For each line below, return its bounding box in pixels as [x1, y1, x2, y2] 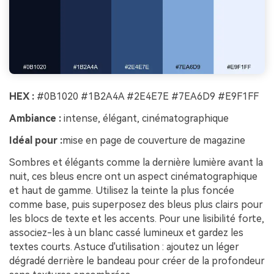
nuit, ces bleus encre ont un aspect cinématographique [9, 170, 257, 182]
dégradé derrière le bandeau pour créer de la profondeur [9, 254, 265, 267]
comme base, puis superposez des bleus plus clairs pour [9, 198, 263, 210]
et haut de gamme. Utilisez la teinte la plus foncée [9, 184, 234, 196]
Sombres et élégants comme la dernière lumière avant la [9, 156, 263, 168]
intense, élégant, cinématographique [61, 112, 229, 124]
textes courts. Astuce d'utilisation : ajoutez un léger [9, 240, 239, 253]
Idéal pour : [9, 134, 62, 146]
